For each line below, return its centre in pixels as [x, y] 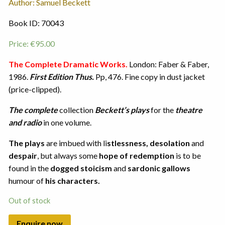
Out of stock [29, 201]
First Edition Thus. [62, 77]
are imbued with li [76, 143]
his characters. [72, 181]
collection [77, 110]
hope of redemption [136, 156]
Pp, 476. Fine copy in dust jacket [149, 77]
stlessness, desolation [148, 143]
